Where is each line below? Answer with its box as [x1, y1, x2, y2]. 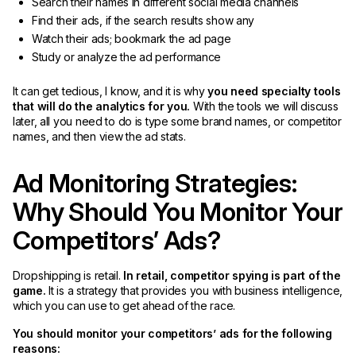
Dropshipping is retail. [13, 269, 124, 282]
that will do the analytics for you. [13, 99, 191, 113]
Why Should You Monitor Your [13, 196, 343, 227]
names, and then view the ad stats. [13, 130, 186, 143]
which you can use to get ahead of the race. [13, 299, 238, 312]
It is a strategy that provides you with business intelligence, [45, 284, 342, 297]
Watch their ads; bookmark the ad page [32, 32, 231, 45]
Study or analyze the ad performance [32, 50, 222, 64]
